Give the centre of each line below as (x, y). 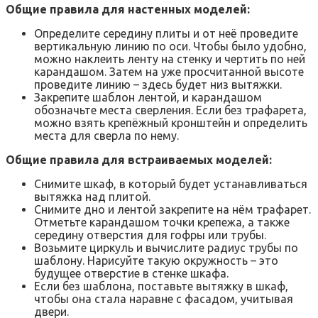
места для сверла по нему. (106, 135)
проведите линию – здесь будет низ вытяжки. (158, 84)
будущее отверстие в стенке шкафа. (131, 273)
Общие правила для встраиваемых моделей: (139, 159)
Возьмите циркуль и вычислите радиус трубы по (166, 247)
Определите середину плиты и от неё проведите (166, 33)
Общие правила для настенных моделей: (128, 9)
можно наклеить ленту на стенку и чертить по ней (170, 59)
